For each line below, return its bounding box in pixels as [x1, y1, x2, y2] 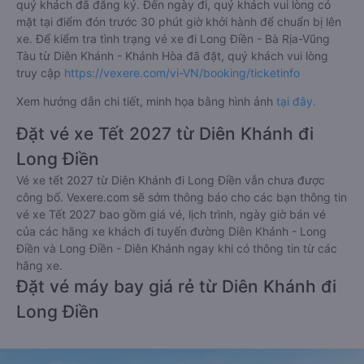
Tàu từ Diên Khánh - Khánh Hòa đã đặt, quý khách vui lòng [16, 48, 328, 63]
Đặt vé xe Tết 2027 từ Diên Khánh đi [16, 123, 314, 144]
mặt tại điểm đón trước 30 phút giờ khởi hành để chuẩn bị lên [16, 14, 341, 28]
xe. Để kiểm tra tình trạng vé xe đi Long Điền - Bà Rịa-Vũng [16, 31, 330, 45]
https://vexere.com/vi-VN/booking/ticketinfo [64, 65, 300, 80]
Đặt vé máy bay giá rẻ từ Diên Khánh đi [16, 275, 336, 297]
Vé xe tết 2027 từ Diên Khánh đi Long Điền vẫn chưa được [16, 172, 325, 187]
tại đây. [276, 93, 316, 108]
